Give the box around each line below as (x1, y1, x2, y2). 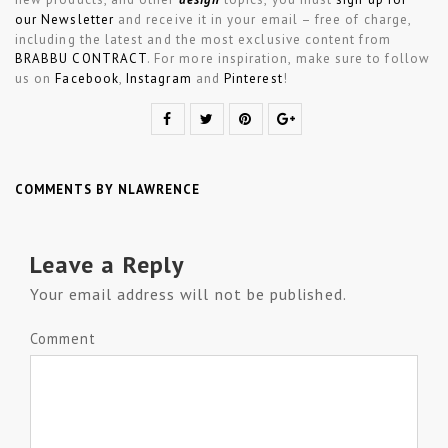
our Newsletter (15, 10, 114, 28)
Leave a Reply (30, 249, 184, 281)
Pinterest (224, 69, 283, 87)
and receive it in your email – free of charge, (113, 10, 412, 28)
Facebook (55, 69, 119, 87)
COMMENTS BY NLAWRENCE (15, 181, 200, 199)
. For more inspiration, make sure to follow (147, 49, 430, 67)
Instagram (126, 69, 196, 87)
